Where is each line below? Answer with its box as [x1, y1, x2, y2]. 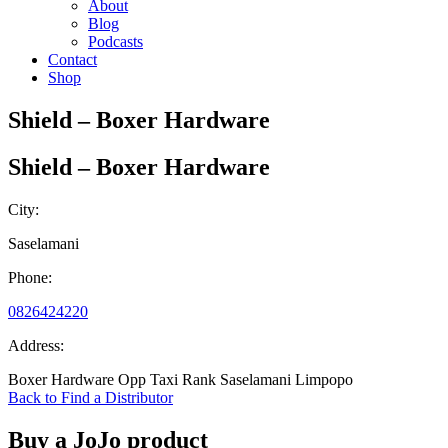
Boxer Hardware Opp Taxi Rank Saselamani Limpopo [8, 370, 353, 388]
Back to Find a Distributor [8, 388, 173, 406]
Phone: [8, 268, 52, 286]
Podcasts [88, 33, 143, 50]
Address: [8, 336, 64, 354]
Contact [48, 51, 97, 68]
